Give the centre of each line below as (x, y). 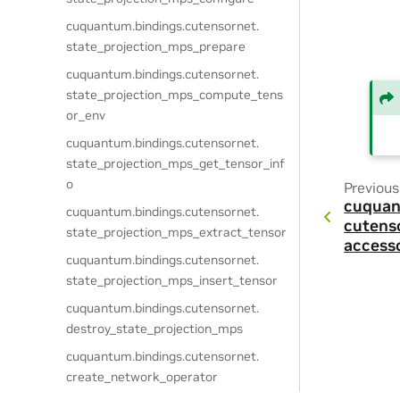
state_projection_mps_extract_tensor (177, 232)
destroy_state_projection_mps (155, 329)
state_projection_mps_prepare (156, 46)
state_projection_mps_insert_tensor (172, 280)
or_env (86, 115)
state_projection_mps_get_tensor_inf (176, 163)
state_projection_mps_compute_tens (175, 95)
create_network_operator (142, 377)
